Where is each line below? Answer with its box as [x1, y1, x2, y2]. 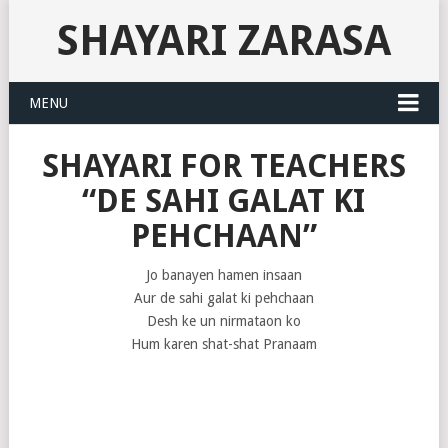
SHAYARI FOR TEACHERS [41, 147, 406, 185]
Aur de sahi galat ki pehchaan [133, 290, 314, 306]
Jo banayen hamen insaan [145, 267, 302, 283]
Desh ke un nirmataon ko [146, 313, 301, 329]
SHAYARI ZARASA [56, 16, 391, 65]
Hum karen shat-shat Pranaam [130, 336, 317, 352]
